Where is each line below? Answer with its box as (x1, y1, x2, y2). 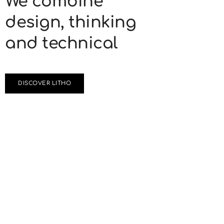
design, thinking (5, 13, 136, 31)
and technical (5, 34, 117, 52)
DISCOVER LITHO (18, 80, 71, 87)
